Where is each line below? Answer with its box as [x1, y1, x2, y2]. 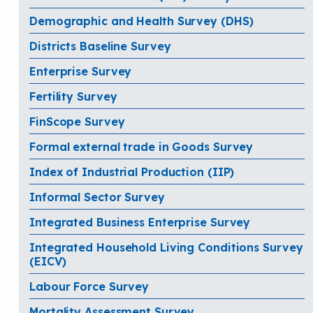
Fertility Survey [29, 89, 117, 103]
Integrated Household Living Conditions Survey [29, 240, 303, 254]
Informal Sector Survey [29, 189, 165, 204]
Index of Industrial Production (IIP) [29, 164, 235, 179]
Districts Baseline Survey [29, 38, 171, 53]
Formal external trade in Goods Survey [29, 139, 254, 154]
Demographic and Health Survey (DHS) [29, 13, 254, 28]
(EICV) [29, 254, 66, 268]
